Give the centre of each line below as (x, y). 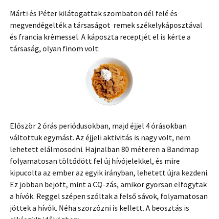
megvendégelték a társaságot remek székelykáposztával (106, 25)
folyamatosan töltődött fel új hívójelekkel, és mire (95, 161)
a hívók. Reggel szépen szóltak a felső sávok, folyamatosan (109, 196)
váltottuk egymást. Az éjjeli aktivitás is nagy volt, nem (100, 138)
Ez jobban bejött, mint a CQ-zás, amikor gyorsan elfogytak (108, 185)
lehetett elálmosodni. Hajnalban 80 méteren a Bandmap (104, 149)
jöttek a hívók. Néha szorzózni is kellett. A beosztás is (99, 208)
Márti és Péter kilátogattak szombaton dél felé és (94, 13)
